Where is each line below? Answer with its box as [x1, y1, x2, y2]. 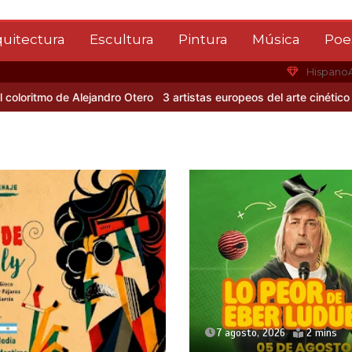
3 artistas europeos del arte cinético [119, 90, 307, 104]
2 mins [306, 327, 337, 340]
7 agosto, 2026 [216, 327, 285, 340]
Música [251, 31, 300, 47]
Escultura [89, 31, 154, 47]
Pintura [178, 31, 228, 47]
